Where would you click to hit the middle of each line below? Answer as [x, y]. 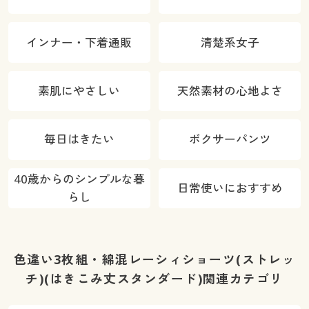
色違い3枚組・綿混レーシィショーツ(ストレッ [154, 259]
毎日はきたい [79, 139]
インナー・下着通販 [79, 42]
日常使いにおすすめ [230, 188]
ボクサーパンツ [230, 139]
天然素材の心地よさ [230, 90]
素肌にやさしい [79, 90]
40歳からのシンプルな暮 [79, 179]
